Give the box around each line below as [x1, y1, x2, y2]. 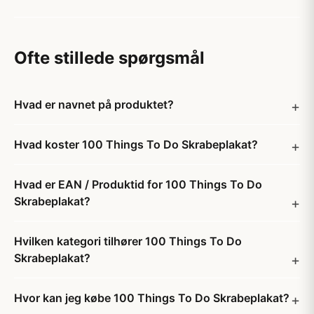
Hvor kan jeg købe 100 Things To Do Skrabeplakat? [14, 291, 289, 305]
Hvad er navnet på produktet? [14, 97, 174, 111]
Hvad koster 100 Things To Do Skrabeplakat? [14, 137, 258, 151]
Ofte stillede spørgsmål [14, 48, 205, 68]
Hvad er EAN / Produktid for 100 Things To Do [14, 177, 262, 191]
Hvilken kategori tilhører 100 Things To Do [14, 234, 242, 248]
